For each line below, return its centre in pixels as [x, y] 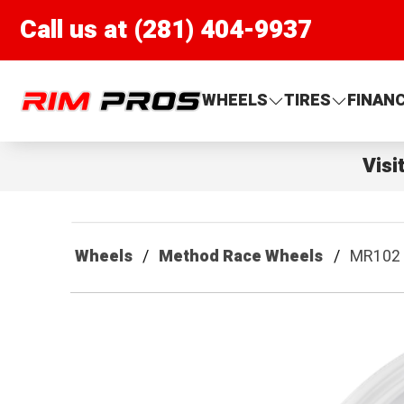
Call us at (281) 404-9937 [166, 30]
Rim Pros [55, 88]
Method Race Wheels [241, 257]
